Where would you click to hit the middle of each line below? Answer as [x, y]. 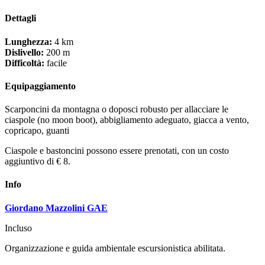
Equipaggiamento [40, 86]
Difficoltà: [25, 63]
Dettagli [20, 18]
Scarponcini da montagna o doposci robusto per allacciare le [117, 109]
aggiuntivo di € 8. [38, 161]
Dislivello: [24, 52]
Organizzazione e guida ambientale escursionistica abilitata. [115, 248]
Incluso [18, 228]
